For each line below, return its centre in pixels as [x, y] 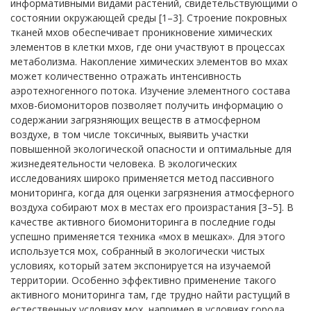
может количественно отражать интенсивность [126, 76]
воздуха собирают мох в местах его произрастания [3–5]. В [152, 207]
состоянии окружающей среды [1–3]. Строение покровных [149, 18]
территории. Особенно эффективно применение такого [143, 280]
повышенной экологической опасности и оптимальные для [151, 149]
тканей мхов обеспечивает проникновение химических [141, 32]
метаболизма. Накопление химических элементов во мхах [149, 61]
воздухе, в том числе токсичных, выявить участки [129, 134]
